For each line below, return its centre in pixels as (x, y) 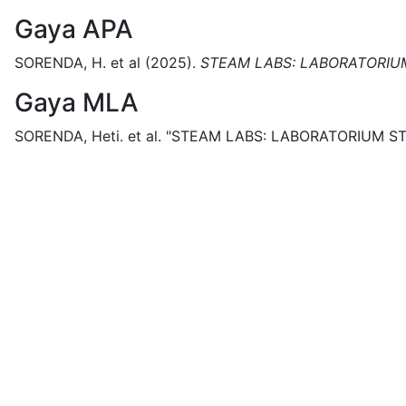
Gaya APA (74, 29)
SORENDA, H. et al (77, 63)
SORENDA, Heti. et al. (88, 136)
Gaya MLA (77, 102)
